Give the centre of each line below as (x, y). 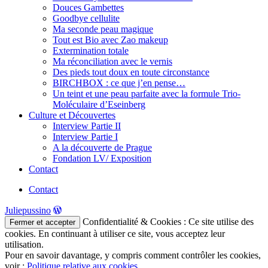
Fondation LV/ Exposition (102, 158)
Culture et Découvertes (72, 115)
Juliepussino (28, 210)
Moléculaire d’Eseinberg (99, 104)
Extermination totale (91, 50)
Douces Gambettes (88, 7)
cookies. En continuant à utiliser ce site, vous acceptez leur (115, 233)
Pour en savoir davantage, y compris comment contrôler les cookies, (133, 255)
